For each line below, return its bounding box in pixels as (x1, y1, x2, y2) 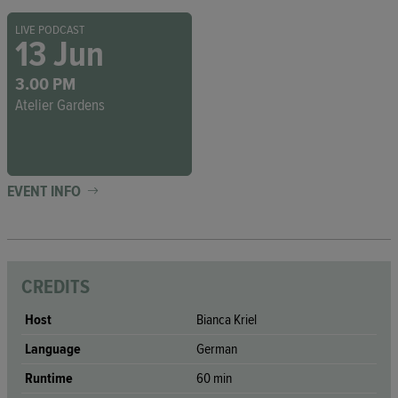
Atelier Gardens (15, 96, 105, 115)
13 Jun (15, 33, 104, 76)
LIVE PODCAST (15, 22, 84, 37)
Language (25, 339, 81, 358)
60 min (196, 369, 232, 387)
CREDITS (21, 274, 90, 299)
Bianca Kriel (196, 310, 257, 329)
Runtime (25, 369, 73, 387)
